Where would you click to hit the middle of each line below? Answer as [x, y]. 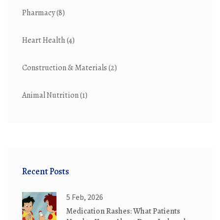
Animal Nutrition [51, 96]
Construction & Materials [65, 68]
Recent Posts [46, 172]
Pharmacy [39, 13]
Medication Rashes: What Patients [123, 211]
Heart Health [44, 41]
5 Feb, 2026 [85, 197]
